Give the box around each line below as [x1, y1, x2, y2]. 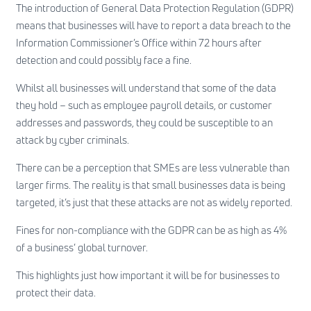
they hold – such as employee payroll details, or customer [15, 98, 272, 113]
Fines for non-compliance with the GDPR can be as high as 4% [15, 223, 287, 238]
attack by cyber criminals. [15, 133, 129, 148]
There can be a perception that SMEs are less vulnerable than [15, 160, 289, 176]
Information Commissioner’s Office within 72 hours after [15, 35, 262, 51]
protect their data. [15, 285, 96, 301]
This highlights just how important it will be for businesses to [15, 268, 280, 283]
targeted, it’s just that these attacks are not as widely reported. [15, 195, 292, 210]
